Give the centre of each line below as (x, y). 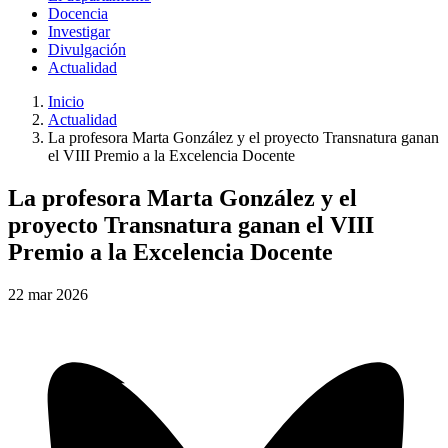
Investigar (79, 31)
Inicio (66, 101)
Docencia (78, 13)
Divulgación (87, 49)
